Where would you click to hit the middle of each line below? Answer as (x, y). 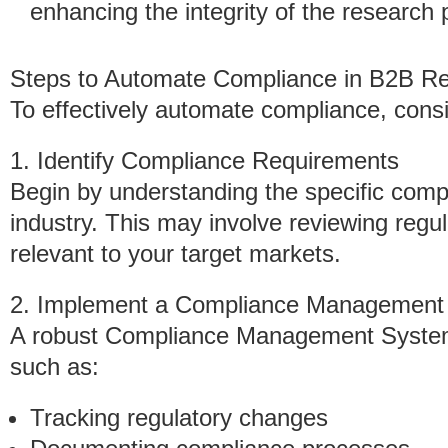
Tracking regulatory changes (179, 417)
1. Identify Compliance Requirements (204, 160)
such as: (54, 366)
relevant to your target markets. (175, 253)
